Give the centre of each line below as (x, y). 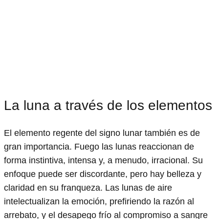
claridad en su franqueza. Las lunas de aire (88, 187)
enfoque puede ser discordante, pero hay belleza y (103, 174)
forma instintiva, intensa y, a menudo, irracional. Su (103, 160)
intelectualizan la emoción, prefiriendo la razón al (99, 201)
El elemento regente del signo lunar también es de (102, 133)
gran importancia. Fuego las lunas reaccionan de (99, 146)
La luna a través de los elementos (108, 106)
